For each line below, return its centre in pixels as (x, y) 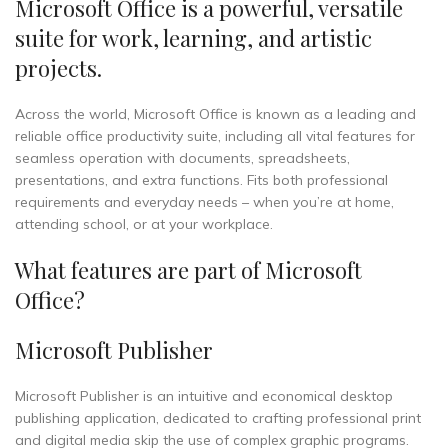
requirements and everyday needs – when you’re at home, (204, 202)
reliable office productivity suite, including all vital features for (215, 136)
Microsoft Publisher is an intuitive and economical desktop (204, 396)
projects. (58, 68)
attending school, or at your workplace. (144, 224)
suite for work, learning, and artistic (193, 38)
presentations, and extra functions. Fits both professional (201, 180)
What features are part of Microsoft (188, 270)
